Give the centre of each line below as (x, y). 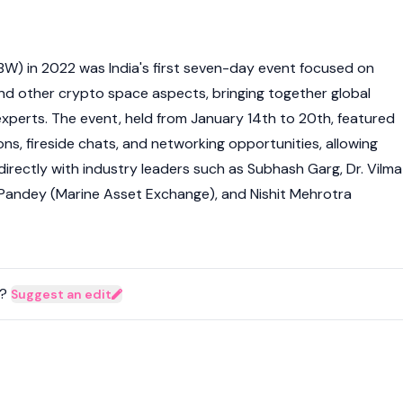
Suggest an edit (61, 294)
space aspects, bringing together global (237, 93)
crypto (81, 93)
